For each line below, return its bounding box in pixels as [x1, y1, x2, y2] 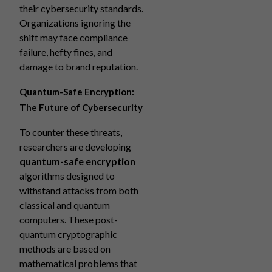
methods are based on [19, 243, 110, 254]
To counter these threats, [19, 126, 122, 138]
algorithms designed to [19, 170, 115, 182]
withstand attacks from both [19, 185, 138, 196]
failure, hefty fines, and [19, 46, 112, 58]
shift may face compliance [19, 32, 127, 43]
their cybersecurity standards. [19, 2, 143, 14]
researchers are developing [19, 141, 131, 152]
